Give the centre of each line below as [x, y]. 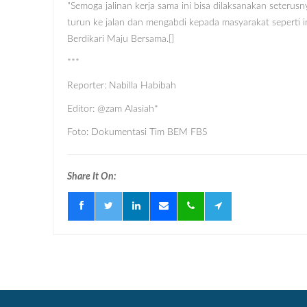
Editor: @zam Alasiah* [113, 109]
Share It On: [92, 176]
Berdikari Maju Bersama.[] [121, 39]
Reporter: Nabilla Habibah [122, 85]
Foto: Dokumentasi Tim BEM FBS [137, 132]
